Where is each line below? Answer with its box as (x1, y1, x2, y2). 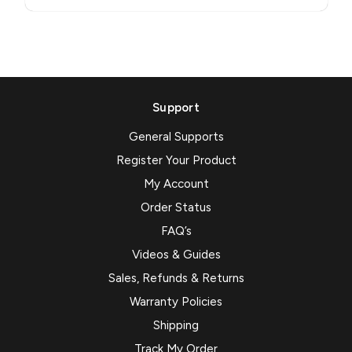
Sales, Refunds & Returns (108, 271, 244, 286)
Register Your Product (115, 153, 236, 168)
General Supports (128, 130, 224, 145)
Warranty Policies (130, 295, 222, 310)
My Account (143, 177, 209, 192)
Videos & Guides (131, 247, 221, 262)
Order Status (141, 200, 211, 215)
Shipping (153, 318, 199, 333)
